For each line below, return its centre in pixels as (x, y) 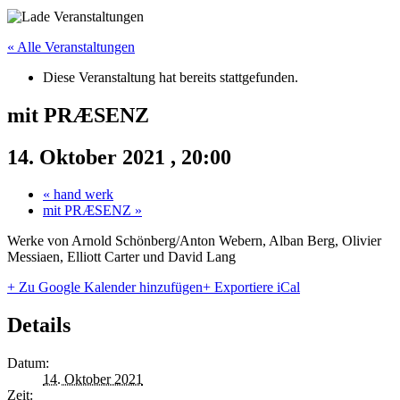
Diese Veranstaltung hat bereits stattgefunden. (171, 77)
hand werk (82, 195)
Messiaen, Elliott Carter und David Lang (121, 257)
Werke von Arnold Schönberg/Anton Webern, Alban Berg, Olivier (194, 241)
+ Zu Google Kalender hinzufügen (105, 287)
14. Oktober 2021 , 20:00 (119, 157)
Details (39, 325)
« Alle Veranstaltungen (71, 46)
